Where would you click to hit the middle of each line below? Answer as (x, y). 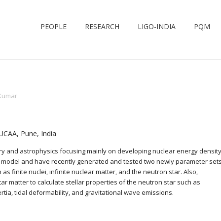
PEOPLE (54, 26)
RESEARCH (102, 26)
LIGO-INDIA (157, 26)
